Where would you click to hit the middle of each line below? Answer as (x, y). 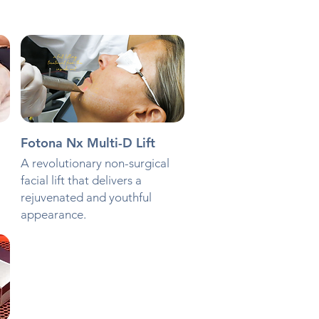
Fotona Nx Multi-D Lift (88, 143)
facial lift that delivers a (81, 181)
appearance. (53, 215)
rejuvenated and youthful (86, 198)
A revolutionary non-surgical (95, 163)
